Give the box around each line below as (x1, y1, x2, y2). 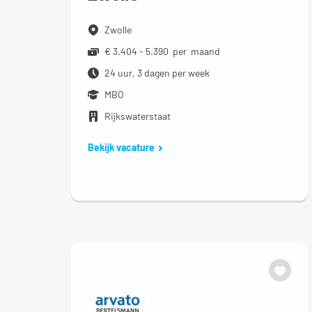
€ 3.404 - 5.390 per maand (104, 45, 220, 57)
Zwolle (104, 23, 132, 36)
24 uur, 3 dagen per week (104, 66, 210, 79)
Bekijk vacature (88, 141, 155, 153)
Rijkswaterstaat (104, 109, 171, 122)
